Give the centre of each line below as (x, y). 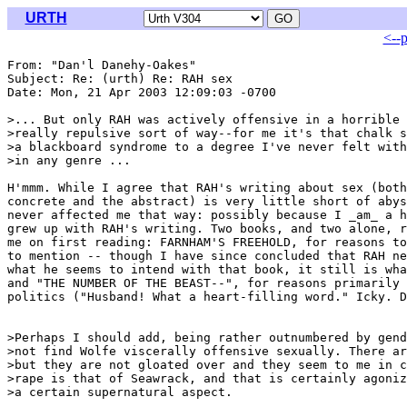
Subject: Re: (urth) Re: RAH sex (120, 79)
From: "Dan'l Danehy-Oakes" (105, 65)
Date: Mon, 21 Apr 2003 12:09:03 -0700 (142, 92)
